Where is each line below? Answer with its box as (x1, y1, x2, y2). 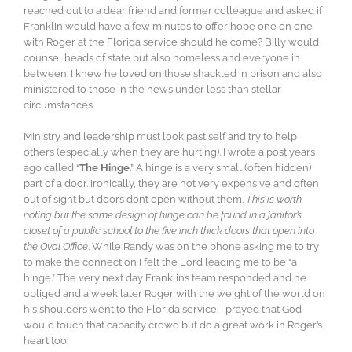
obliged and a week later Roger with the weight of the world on (24, 288, 325, 300)
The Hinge (79, 162, 130, 174)
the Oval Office (24, 240, 88, 253)
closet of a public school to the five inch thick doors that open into (24, 225, 314, 237)
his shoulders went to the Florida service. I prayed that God (24, 303, 302, 316)
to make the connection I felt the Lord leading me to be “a (24, 256, 297, 269)
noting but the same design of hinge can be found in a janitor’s (24, 209, 302, 222)
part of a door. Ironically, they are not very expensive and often (24, 178, 319, 190)
